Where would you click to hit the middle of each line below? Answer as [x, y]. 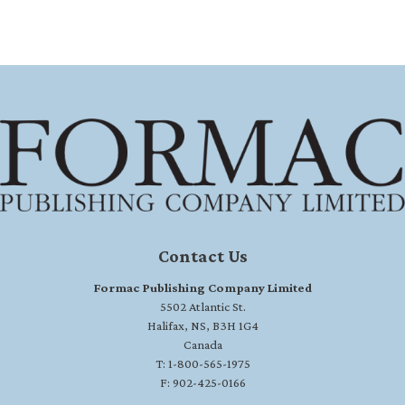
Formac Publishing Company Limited [202, 287]
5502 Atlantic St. [202, 306]
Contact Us [202, 255]
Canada [202, 344]
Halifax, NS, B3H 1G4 [202, 325]
